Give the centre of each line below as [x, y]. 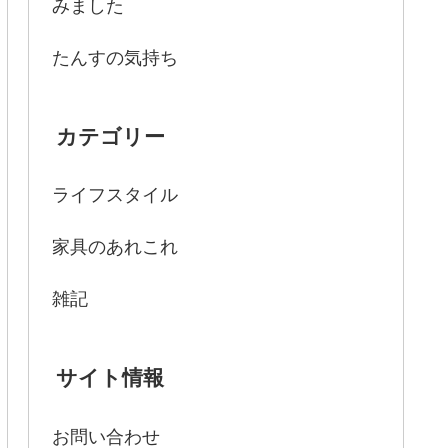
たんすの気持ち [115, 58]
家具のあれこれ [115, 247]
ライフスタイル [115, 195]
